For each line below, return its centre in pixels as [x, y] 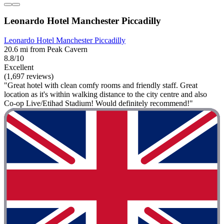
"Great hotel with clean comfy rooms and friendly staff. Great [101, 85]
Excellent [19, 67]
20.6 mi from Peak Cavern [46, 49]
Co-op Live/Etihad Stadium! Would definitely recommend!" [98, 103]
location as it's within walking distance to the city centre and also [105, 94]
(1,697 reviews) [29, 76]
